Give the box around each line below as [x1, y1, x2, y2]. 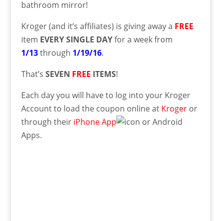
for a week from [112, 34, 173, 45]
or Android [140, 116, 183, 127]
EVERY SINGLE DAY [39, 34, 112, 45]
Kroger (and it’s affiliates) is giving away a [21, 20, 175, 32]
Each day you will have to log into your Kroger [21, 89, 190, 101]
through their [21, 116, 74, 127]
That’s [21, 68, 45, 79]
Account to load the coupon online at [21, 103, 161, 114]
